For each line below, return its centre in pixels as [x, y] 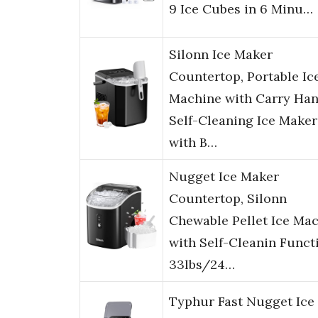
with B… [193, 143]
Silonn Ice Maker [221, 55]
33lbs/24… [202, 265]
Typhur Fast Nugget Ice [242, 302]
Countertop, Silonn [228, 199]
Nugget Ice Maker [224, 177]
